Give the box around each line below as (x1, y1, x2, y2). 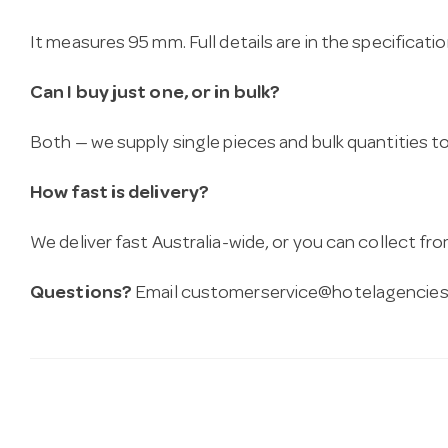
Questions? (30, 285, 132, 305)
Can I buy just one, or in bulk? (30, 85, 281, 105)
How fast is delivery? (30, 185, 210, 205)
